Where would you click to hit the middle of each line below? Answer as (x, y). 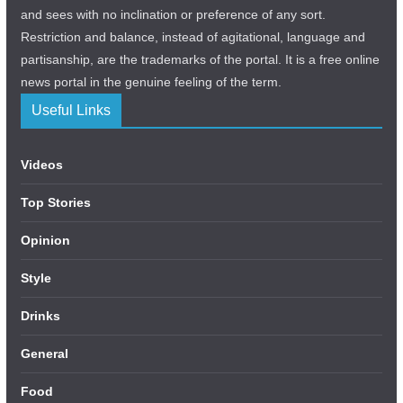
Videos (41, 165)
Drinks (40, 316)
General (44, 354)
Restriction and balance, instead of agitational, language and (193, 37)
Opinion (45, 241)
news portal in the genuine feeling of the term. (151, 82)
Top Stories (55, 203)
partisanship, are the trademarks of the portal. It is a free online (200, 60)
